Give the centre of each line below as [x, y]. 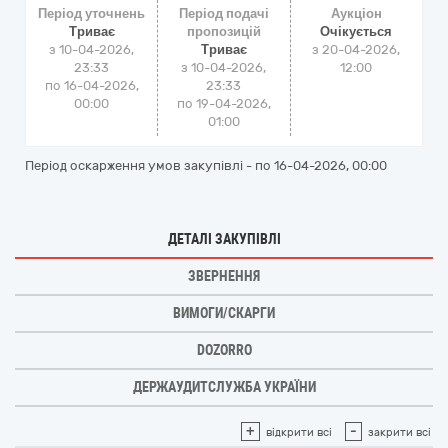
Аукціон [356, 13]
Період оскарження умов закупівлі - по [149, 165]
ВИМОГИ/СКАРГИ [224, 313]
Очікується [356, 31]
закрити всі [399, 432]
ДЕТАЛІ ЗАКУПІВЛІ [224, 239]
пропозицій [223, 31]
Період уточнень [92, 13]
